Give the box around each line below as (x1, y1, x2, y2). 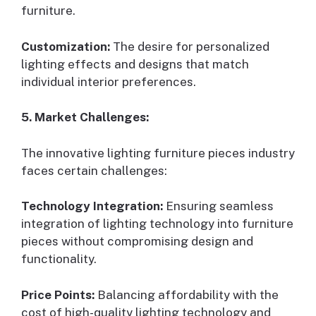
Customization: (21, 39, 110, 54)
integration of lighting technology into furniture (21, 217, 293, 231)
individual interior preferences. (21, 74, 196, 89)
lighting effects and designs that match (21, 56, 249, 71)
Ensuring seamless (163, 199, 274, 214)
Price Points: (21, 287, 95, 302)
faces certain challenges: (21, 163, 167, 178)
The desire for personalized (110, 39, 269, 54)
